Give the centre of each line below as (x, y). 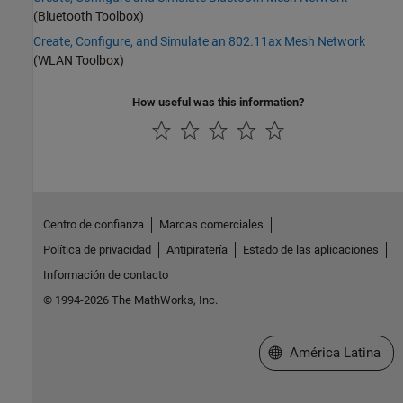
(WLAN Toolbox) (79, 61)
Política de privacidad (97, 250)
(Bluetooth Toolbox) (89, 17)
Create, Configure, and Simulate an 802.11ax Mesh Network (199, 42)
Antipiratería (197, 250)
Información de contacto (105, 275)
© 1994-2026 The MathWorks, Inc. (130, 300)
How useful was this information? (218, 103)
